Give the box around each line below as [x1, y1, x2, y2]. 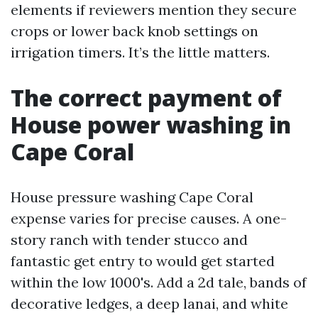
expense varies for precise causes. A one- [11, 209, 287, 227]
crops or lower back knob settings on [11, 22, 258, 40]
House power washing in [11, 109, 291, 140]
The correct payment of [11, 82, 282, 113]
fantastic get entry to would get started [11, 252, 275, 270]
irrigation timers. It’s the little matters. [11, 43, 270, 61]
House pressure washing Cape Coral [11, 188, 253, 206]
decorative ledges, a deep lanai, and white [11, 295, 288, 312]
